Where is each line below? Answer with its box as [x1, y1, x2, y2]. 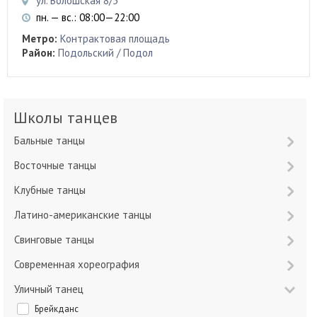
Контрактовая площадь [60, 32, 170, 46]
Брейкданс [39, 303, 79, 316]
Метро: [22, 32, 57, 46]
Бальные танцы [20, 134, 85, 148]
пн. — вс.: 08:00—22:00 [36, 11, 139, 25]
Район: [22, 46, 55, 60]
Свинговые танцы [20, 233, 94, 247]
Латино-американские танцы [21, 208, 151, 222]
